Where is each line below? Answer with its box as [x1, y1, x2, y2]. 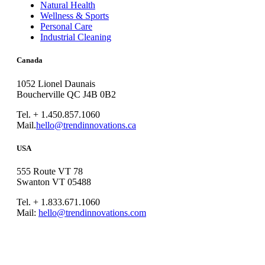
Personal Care [40, 21, 92, 32]
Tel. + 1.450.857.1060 [17, 109, 100, 119]
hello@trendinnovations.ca [36, 119, 136, 130]
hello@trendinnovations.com [38, 208, 146, 218]
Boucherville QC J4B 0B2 [17, 89, 116, 99]
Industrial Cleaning [40, 32, 111, 43]
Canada [17, 56, 43, 65]
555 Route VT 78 [17, 166, 83, 176]
